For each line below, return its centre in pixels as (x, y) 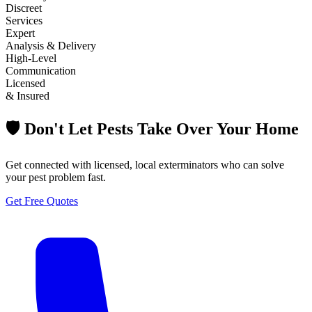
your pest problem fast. (56, 177)
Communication (41, 70)
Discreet (24, 8)
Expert (20, 33)
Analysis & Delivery (51, 45)
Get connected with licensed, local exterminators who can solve (145, 164)
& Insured (28, 95)
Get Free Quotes (42, 201)
